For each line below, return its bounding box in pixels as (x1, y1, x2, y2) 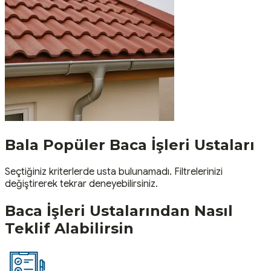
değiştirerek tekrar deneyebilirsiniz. (5, 177, 158, 190)
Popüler (39, 135, 109, 154)
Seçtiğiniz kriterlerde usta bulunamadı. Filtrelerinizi (5, 165, 223, 178)
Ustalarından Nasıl (90, 201, 233, 220)
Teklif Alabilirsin (5, 219, 134, 237)
